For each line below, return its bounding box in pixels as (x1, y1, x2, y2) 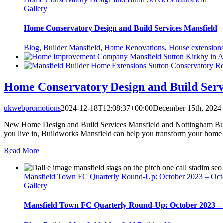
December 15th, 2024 (153, 103, 221, 112)
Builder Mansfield (43, 43, 100, 52)
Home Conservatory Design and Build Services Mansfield (24, 23, 217, 32)
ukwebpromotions (4, 103, 61, 112)
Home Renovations (104, 43, 165, 52)
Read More (4, 146, 39, 155)
